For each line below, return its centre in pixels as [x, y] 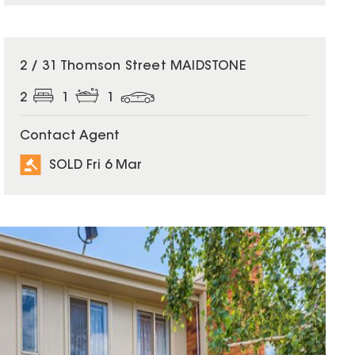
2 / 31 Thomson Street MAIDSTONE [132, 67]
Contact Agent [69, 137]
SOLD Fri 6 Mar [95, 165]
